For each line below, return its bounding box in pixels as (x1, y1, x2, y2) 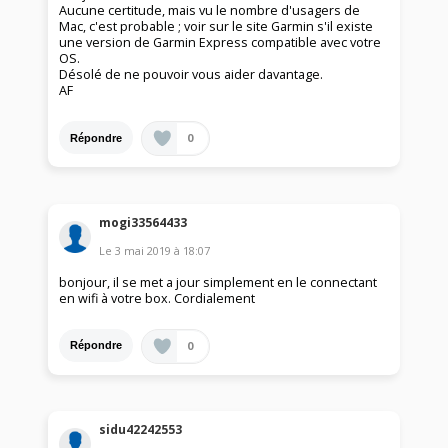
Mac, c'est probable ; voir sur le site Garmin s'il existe (59, 18, 374, 36)
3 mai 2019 (115, 242, 172, 258)
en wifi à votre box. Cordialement (59, 289, 256, 307)
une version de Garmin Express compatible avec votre (59, 34, 382, 52)
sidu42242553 (99, 421, 183, 439)
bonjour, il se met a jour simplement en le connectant (59, 273, 378, 291)
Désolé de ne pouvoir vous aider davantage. (59, 66, 324, 84)
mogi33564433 (99, 213, 188, 231)
